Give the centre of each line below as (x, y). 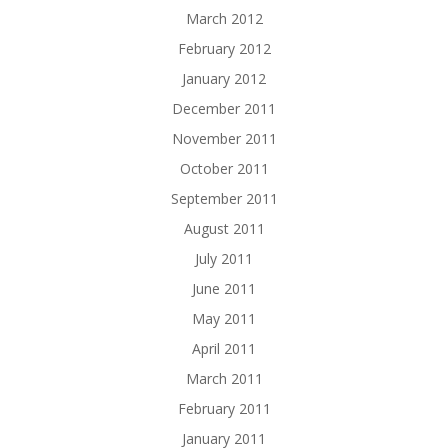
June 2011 (224, 289)
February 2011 (224, 409)
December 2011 (224, 109)
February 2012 (224, 49)
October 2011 (224, 169)
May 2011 (224, 319)
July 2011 (224, 259)
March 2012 (224, 19)
